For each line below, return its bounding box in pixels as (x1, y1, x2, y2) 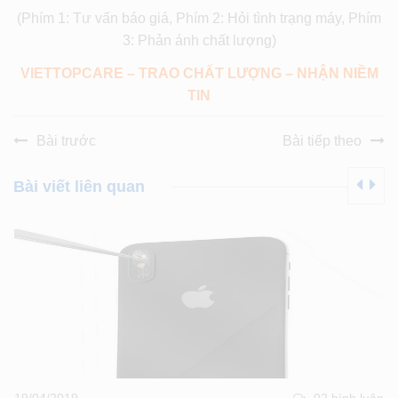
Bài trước (36, 132, 96, 148)
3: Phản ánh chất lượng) (122, 32, 276, 48)
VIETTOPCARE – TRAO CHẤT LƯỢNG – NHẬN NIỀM (20, 65, 378, 81)
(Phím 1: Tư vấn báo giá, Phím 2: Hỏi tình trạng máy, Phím (17, 10, 381, 26)
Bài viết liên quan (13, 177, 145, 195)
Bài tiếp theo (283, 132, 362, 148)
